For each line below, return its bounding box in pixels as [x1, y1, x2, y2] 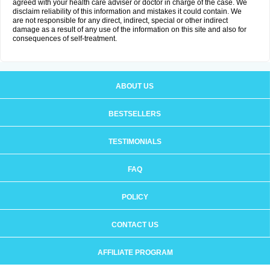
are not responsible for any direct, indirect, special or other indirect [13, 16, 228, 25]
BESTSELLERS [108, 110, 161, 118]
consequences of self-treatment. [13, 34, 117, 43]
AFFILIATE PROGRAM [97, 248, 173, 257]
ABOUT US [116, 82, 154, 90]
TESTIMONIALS [108, 137, 162, 146]
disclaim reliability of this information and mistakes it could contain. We [13, 7, 242, 16]
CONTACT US [111, 221, 159, 229]
